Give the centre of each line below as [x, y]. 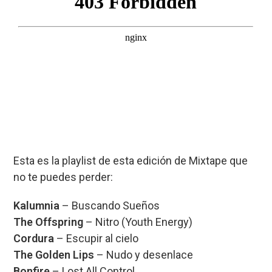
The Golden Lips [54, 254]
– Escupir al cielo [97, 238]
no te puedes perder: [63, 177]
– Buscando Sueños [110, 205]
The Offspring [49, 222]
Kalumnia [37, 205]
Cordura [34, 238]
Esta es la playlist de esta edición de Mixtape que [131, 160]
